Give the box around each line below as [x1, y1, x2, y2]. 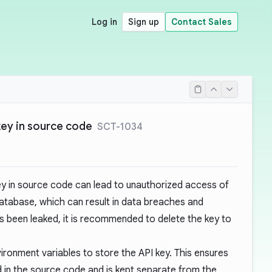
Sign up [128, 16, 159, 27]
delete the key [158, 213, 219, 225]
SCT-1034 [97, 121, 143, 133]
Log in [92, 16, 117, 27]
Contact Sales [171, 16, 232, 27]
